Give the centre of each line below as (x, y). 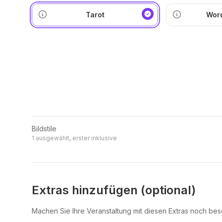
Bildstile (44, 129)
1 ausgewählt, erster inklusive (74, 138)
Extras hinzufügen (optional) (114, 190)
